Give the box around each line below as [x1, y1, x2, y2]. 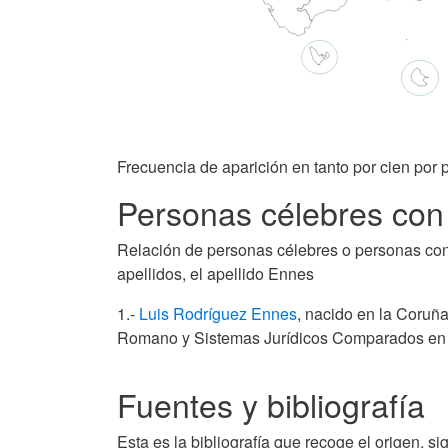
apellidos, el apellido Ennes [117, 262, 314, 286]
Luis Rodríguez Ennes [139, 302, 297, 326]
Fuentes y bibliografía [117, 381, 425, 428]
